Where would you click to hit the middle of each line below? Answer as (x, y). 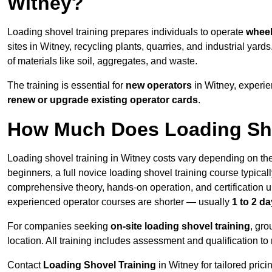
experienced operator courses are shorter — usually (120, 202)
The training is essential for (66, 86)
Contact (25, 265)
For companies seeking (59, 226)
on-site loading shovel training (180, 226)
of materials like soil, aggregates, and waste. (102, 61)
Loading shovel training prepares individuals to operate (127, 32)
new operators (159, 86)
